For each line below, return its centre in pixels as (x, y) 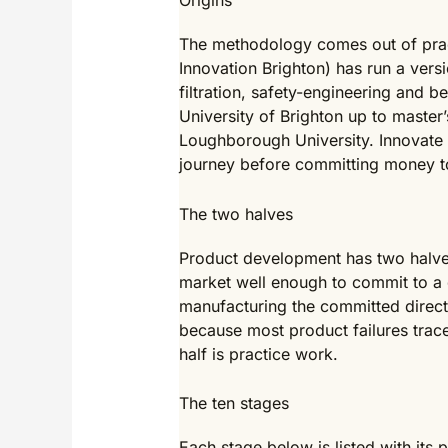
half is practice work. (258, 353)
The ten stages (233, 403)
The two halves (235, 213)
